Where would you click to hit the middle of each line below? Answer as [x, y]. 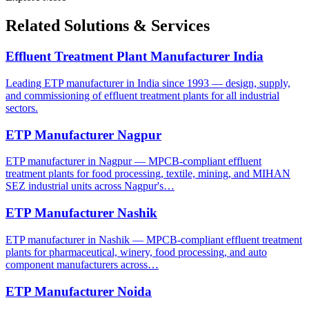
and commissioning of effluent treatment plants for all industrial [142, 96]
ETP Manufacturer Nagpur [83, 134]
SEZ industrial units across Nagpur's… [90, 186]
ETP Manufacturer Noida [79, 291]
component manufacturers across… [82, 264]
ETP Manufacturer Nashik [81, 213]
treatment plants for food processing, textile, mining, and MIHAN [148, 174]
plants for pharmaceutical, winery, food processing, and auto [136, 252]
